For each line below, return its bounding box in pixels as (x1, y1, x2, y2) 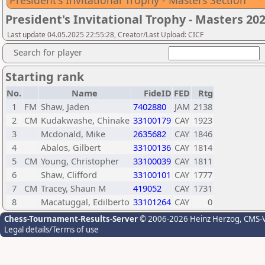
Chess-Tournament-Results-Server (4, 214, 138, 224)
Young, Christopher (41, 155, 119, 167)
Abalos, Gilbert (41, 141, 101, 153)
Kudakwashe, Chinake (41, 114, 130, 126)
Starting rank (5, 69, 84, 85)
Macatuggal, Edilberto (41, 196, 130, 208)
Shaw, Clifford (41, 169, 97, 180)
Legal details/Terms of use (4, 224, 99, 235)
